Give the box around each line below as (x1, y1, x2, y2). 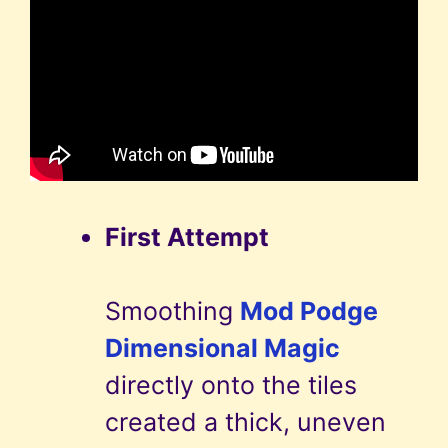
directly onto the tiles (105, 369, 357, 400)
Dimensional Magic (105, 332, 340, 363)
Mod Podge (240, 295, 378, 326)
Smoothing (105, 295, 240, 326)
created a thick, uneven (105, 406, 386, 437)
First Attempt (105, 221, 269, 252)
